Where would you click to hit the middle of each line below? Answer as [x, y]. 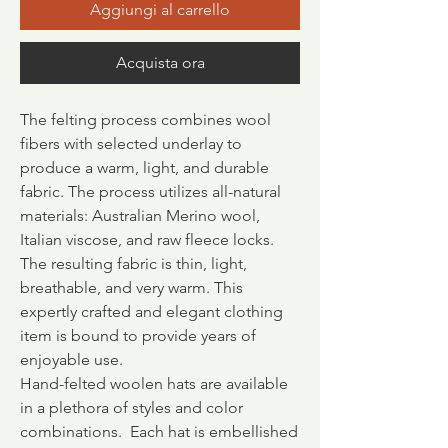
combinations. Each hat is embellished [159, 431]
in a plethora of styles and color [131, 407]
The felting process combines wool [145, 119]
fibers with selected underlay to [131, 143]
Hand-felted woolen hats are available [154, 383]
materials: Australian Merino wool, [140, 215]
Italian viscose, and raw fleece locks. [147, 239]
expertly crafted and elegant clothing [151, 311]
